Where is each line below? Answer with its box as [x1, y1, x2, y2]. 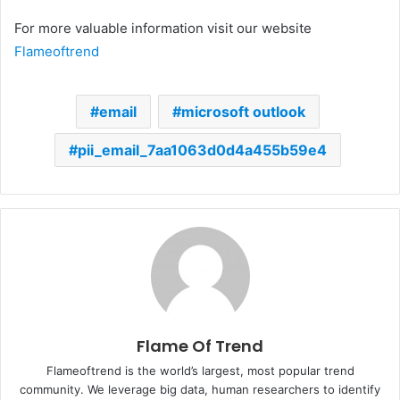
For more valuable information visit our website [14, 19, 312, 37]
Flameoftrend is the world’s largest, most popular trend [46, 362, 354, 378]
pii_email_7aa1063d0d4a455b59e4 [78, 140, 327, 159]
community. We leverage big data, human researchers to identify [20, 381, 380, 396]
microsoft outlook [181, 102, 305, 121]
